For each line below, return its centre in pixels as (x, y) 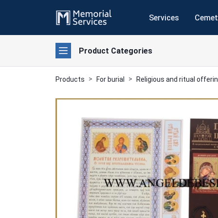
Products (70, 79)
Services (164, 18)
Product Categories (116, 51)
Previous (89, 183)
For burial (110, 79)
